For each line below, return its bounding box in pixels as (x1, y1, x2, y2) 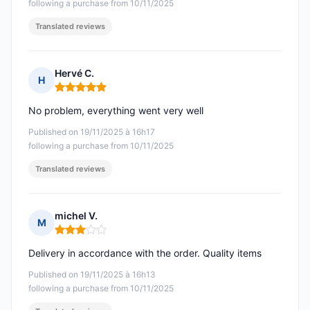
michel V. (55, 210, 98, 222)
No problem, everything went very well (28, 104, 203, 117)
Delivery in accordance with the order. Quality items (28, 247, 262, 259)
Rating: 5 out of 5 (54, 86, 137, 100)
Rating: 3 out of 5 (54, 228, 138, 242)
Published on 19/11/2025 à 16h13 (28, 269, 156, 280)
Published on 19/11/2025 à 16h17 (28, 127, 155, 138)
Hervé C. (55, 67, 94, 80)
